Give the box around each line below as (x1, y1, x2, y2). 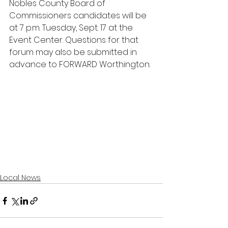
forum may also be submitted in (9, 46, 139, 58)
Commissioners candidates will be (9, 10, 149, 21)
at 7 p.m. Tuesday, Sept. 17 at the (9, 22, 135, 34)
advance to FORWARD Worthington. (9, 59, 150, 70)
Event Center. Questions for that (9, 34, 140, 46)
